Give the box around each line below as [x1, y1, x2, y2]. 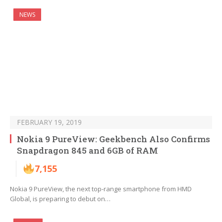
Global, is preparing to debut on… [10, 194, 111, 204]
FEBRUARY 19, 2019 [17, 117, 82, 127]
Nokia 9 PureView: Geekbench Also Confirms [17, 133, 210, 145]
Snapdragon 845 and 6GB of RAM [17, 145, 158, 157]
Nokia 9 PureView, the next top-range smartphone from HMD [10, 184, 192, 194]
